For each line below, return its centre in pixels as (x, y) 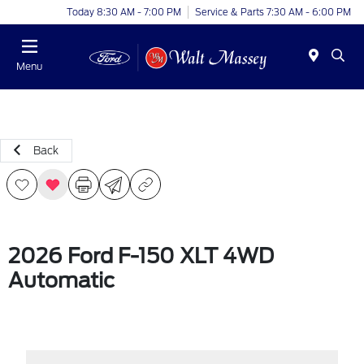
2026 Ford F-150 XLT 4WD (141, 256)
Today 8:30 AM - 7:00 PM (124, 12)
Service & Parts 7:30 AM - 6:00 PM (273, 12)
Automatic (61, 280)
